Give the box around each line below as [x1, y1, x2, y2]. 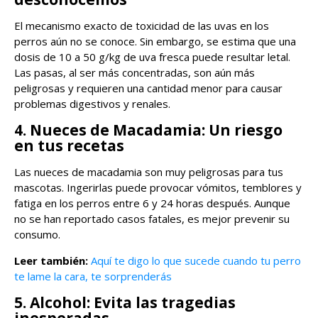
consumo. [14, 226, 60, 241]
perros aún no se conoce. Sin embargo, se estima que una [14, 33, 296, 48]
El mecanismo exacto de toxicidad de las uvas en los [14, 18, 269, 33]
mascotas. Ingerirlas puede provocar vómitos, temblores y [14, 180, 302, 194]
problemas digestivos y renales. [14, 96, 170, 111]
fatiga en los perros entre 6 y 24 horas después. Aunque [14, 195, 290, 210]
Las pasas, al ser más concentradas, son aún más [14, 65, 255, 79]
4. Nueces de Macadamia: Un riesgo [14, 119, 283, 140]
